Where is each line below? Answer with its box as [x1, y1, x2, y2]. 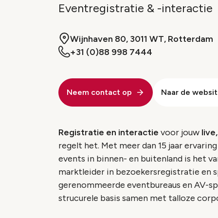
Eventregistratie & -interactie [58, 1, 213, 16]
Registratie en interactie [58, 127, 159, 138]
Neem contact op [67, 88, 132, 97]
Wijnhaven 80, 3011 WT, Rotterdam [70, 34, 213, 45]
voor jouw [159, 127, 201, 138]
